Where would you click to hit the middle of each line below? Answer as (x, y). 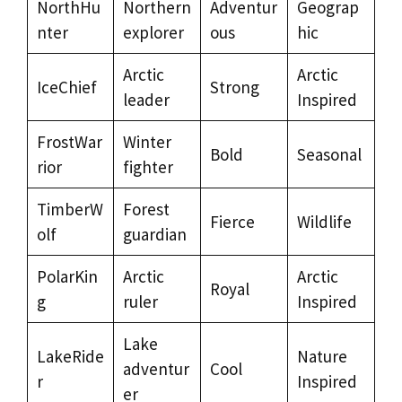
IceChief (66, 87)
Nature (322, 356)
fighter (148, 166)
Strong (234, 87)
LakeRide (70, 356)
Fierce (232, 221)
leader (146, 99)
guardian (154, 234)
